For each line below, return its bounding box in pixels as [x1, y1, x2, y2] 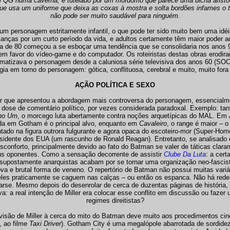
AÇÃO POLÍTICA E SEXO [75, 81, 155, 89]
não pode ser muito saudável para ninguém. [50, 12, 180, 20]
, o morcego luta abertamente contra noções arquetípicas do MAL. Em [17, 112, 229, 120]
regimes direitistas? [86, 197, 144, 204]
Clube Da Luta [163, 150, 206, 158]
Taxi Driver [29, 220, 61, 227]
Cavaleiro [137, 120, 167, 127]
